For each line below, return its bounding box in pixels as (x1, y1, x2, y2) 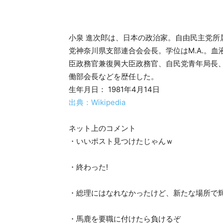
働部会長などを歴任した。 (69, 71, 158, 81)
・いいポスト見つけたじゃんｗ (69, 136, 173, 146)
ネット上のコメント (69, 123, 136, 133)
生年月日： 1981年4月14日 (69, 84, 160, 94)
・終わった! (69, 162, 108, 172)
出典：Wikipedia (69, 97, 125, 107)
